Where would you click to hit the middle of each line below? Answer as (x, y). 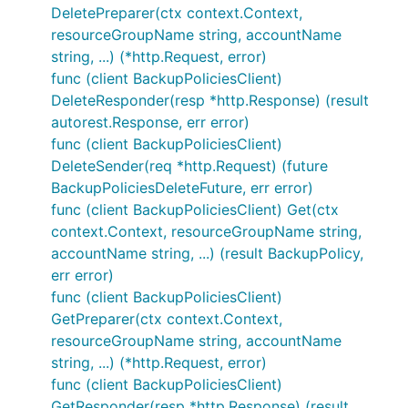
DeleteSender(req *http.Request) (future (189, 166)
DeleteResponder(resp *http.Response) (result (210, 100)
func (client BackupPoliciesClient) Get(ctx (195, 209)
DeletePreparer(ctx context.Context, (177, 13)
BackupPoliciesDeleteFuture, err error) (182, 188)
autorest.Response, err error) (150, 122)
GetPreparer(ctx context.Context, (167, 319)
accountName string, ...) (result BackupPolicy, (207, 253)
